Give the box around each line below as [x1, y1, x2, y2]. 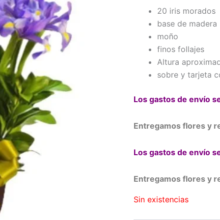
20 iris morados [157, 6, 216, 16]
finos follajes [157, 44, 204, 55]
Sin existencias [134, 194, 189, 205]
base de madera [157, 19, 217, 29]
